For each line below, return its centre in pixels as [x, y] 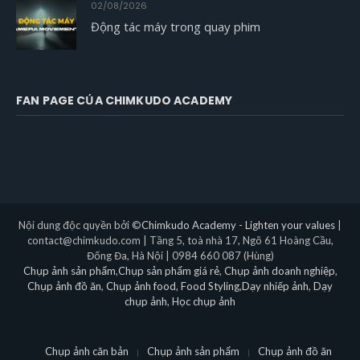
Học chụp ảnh [204, 302]
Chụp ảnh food [140, 286]
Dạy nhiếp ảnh [275, 286]
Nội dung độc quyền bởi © [80, 225]
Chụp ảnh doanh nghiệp [279, 271]
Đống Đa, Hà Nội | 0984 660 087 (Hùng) [180, 256]
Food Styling [209, 286]
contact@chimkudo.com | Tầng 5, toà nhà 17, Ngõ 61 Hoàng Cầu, [180, 241]
